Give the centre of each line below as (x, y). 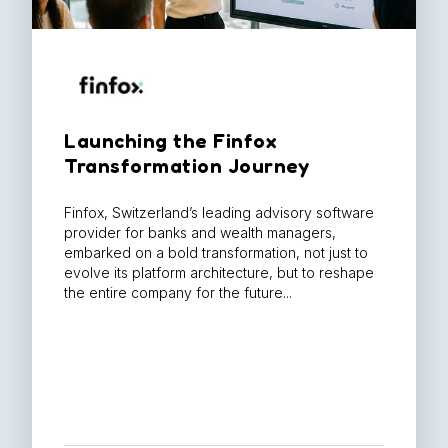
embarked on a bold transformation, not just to (216, 253)
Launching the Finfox (170, 141)
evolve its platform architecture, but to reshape (219, 273)
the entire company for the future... (178, 293)
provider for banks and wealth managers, (200, 233)
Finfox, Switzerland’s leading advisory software (219, 213)
